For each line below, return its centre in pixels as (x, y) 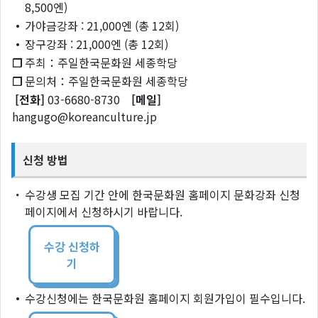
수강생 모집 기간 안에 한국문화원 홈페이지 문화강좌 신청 (163, 194)
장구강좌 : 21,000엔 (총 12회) (97, 44)
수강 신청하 (72, 246)
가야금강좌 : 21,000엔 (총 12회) (102, 26)
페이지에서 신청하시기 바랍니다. (104, 211)
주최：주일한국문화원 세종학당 (101, 63)
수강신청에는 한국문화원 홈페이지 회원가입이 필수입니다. (165, 298)
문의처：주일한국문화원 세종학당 (106, 81)
